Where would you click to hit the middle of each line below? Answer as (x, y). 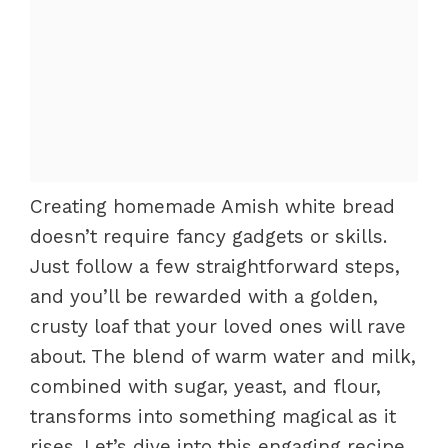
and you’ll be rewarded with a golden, (204, 296)
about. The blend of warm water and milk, (223, 356)
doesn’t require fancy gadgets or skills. (208, 236)
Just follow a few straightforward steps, (215, 266)
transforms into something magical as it (213, 416)
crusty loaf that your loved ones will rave (218, 326)
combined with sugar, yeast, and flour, (205, 386)
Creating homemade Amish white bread (212, 206)
